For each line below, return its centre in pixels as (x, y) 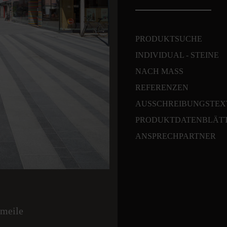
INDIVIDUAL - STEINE (177, 55)
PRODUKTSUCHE (169, 39)
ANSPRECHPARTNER (176, 136)
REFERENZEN (162, 87)
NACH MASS (159, 71)
